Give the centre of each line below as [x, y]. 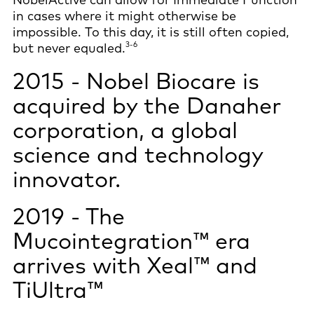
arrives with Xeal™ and [135, 265]
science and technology [138, 154]
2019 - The [69, 216]
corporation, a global [125, 129]
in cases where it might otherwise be [124, 15]
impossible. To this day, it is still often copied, [151, 32]
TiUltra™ [58, 289]
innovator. [70, 178]
